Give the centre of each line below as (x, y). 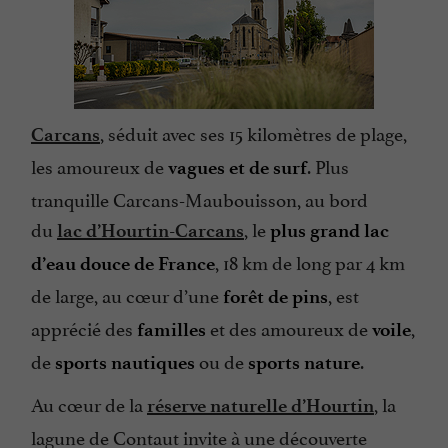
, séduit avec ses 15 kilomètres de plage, (253, 132)
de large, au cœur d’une (127, 294)
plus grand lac (329, 231)
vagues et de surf (237, 168)
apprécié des (84, 327)
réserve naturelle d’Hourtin (260, 406)
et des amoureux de (289, 327)
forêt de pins (275, 297)
